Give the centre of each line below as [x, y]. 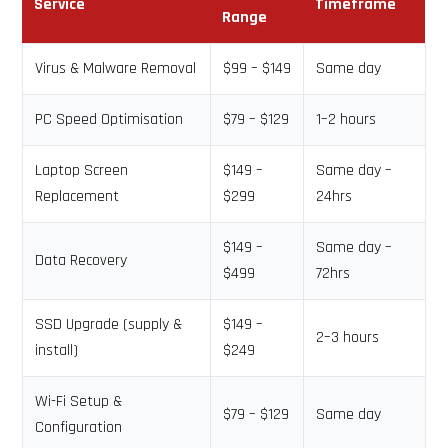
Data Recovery [81, 260]
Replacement [77, 196]
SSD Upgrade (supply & [109, 324]
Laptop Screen [82, 170]
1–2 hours [346, 119]
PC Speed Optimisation [109, 119]
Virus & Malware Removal [116, 68]
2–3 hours [348, 337]
